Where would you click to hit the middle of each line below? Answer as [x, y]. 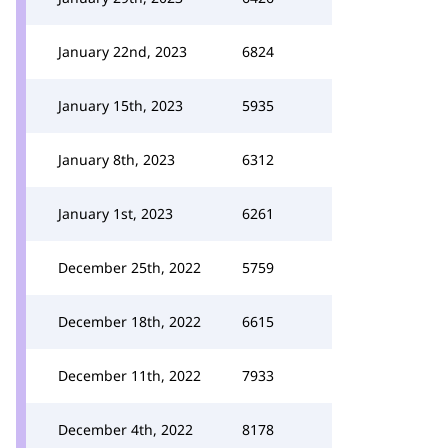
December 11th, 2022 [129, 375]
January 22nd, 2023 [122, 51]
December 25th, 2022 [129, 267]
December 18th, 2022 [129, 321]
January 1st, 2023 [115, 213]
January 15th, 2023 [120, 105]
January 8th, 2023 [116, 159]
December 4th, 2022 [125, 429]
